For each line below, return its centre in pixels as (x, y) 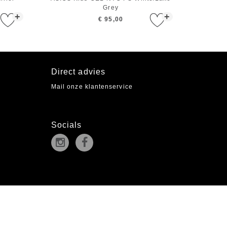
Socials (66, 125)
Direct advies (78, 72)
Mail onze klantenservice (92, 87)
